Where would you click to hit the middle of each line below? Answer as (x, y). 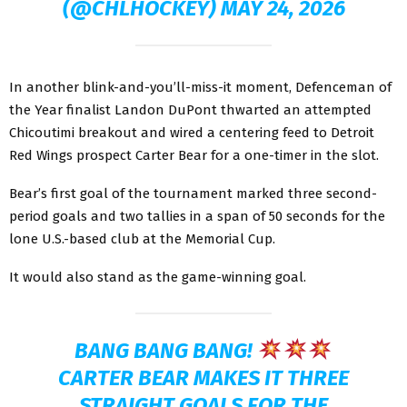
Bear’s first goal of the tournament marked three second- (193, 193)
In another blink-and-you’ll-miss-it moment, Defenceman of (200, 87)
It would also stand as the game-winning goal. (158, 277)
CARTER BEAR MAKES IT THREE (203, 377)
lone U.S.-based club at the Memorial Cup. (142, 238)
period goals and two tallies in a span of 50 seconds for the (197, 216)
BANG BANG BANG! (166, 350)
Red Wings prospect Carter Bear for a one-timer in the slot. (194, 155)
